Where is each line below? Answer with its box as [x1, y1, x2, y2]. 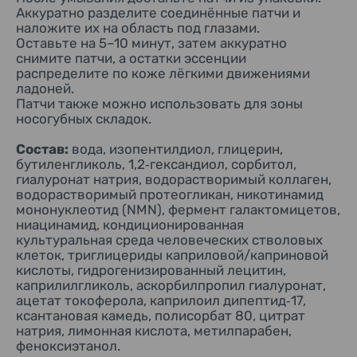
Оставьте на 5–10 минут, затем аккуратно [16, 35, 287, 51]
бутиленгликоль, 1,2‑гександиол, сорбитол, [16, 156, 296, 172]
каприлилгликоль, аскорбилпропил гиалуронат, [16, 277, 326, 293]
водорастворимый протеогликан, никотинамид [16, 186, 324, 202]
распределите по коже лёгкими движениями [16, 65, 310, 81]
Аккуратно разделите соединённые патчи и [16, 5, 300, 21]
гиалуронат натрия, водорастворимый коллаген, [16, 171, 331, 187]
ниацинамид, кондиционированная [16, 217, 244, 233]
